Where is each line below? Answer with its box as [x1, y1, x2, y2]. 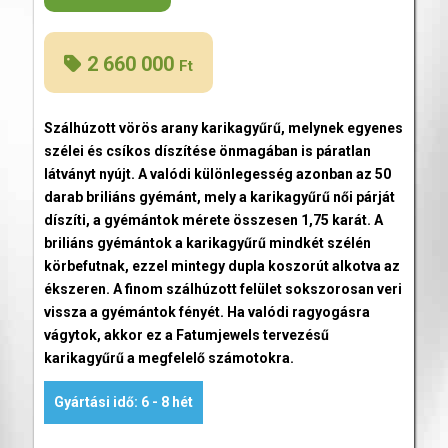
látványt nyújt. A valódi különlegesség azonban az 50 [43, 165, 391, 182]
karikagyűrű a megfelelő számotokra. [43, 349, 294, 366]
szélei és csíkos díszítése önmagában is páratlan [43, 142, 371, 159]
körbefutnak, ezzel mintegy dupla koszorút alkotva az [43, 257, 400, 274]
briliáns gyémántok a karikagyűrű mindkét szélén [43, 234, 371, 251]
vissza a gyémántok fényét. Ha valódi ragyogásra [43, 303, 370, 320]
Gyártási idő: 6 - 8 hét [53, 394, 193, 411]
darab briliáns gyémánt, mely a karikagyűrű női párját [43, 188, 395, 205]
